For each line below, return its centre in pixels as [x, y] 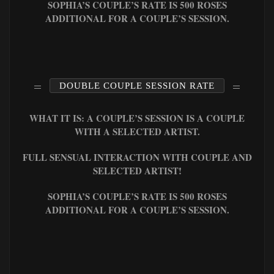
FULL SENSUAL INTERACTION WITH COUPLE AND [137, 157]
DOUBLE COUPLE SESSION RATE [137, 85]
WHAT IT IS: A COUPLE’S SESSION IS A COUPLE [137, 118]
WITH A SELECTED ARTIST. [137, 131]
